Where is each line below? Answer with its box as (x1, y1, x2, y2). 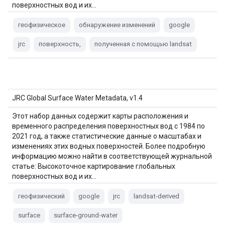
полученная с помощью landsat (94, 40, 192, 48)
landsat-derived (134, 192, 179, 200)
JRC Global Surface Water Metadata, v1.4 (12, 94, 143, 102)
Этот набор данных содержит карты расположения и (12, 112, 188, 120)
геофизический (18, 192, 65, 200)
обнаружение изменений (79, 21, 155, 29)
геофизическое (18, 21, 65, 29)
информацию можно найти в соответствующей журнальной (12, 152, 212, 160)
